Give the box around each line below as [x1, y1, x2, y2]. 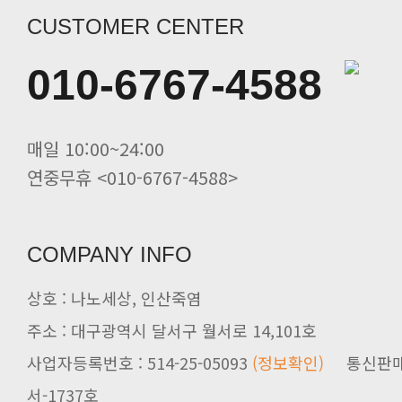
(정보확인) [252, 351, 324, 374]
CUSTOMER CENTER [27, 14, 244, 39]
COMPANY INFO [27, 242, 192, 267]
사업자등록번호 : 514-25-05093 [27, 351, 252, 374]
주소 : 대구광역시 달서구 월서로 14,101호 [27, 319, 317, 342]
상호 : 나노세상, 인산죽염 [27, 286, 202, 310]
